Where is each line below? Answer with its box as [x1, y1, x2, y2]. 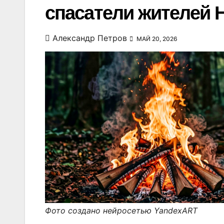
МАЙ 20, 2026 [135, 35, 177, 42]
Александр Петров [52, 33, 127, 43]
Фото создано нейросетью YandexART [45, 205, 197, 216]
